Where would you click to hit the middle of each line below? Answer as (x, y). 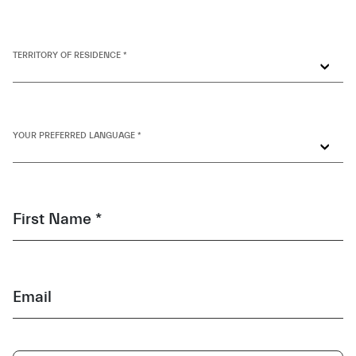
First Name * (57, 219)
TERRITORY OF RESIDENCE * (70, 55)
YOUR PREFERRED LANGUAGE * (77, 135)
